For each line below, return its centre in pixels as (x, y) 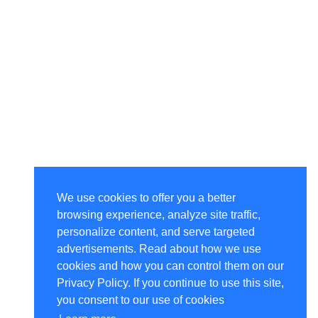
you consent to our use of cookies (141, 300)
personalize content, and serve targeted (156, 232)
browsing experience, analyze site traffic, (159, 215)
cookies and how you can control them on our (170, 266)
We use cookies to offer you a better (146, 198)
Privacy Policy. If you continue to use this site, (170, 283)
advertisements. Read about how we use (159, 249)
